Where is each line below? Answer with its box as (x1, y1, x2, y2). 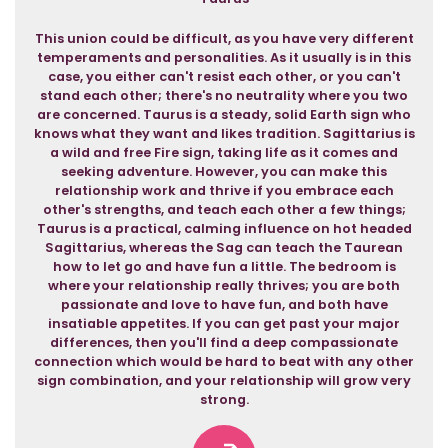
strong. (199, 391, 249, 408)
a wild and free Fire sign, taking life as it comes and (50, 144, 398, 161)
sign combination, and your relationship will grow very (37, 372, 411, 389)
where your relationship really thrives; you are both (48, 277, 400, 294)
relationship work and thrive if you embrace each (54, 182, 394, 199)
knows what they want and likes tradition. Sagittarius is (33, 125, 415, 142)
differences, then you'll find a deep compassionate (50, 334, 398, 351)
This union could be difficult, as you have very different (34, 30, 414, 47)
